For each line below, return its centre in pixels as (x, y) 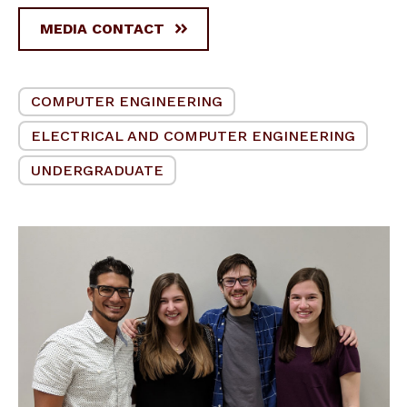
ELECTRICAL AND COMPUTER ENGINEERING (193, 135)
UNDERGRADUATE (97, 170)
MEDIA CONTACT (102, 28)
